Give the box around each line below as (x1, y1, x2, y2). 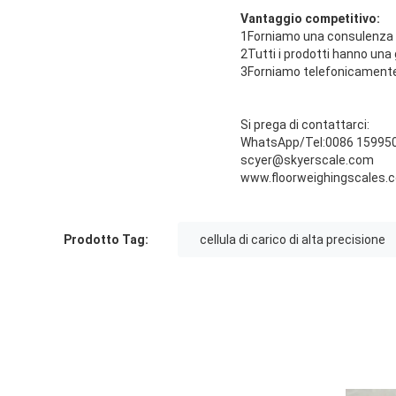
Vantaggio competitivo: (240, 11, 380, 27)
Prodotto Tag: (64, 232, 148, 247)
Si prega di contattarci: (240, 118, 369, 133)
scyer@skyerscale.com (240, 153, 374, 168)
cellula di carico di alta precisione (200, 232, 385, 247)
